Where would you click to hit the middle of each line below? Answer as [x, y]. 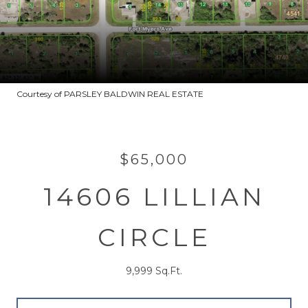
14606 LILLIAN [154, 197]
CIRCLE [154, 237]
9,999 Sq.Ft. [154, 271]
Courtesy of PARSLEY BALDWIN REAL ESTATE [110, 94]
